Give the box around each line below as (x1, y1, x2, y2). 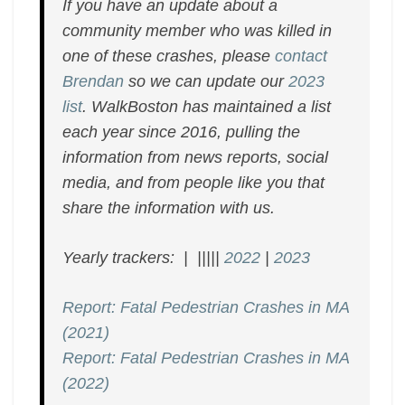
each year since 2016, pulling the (62, 123, 301, 141)
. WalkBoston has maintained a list (82, 98, 332, 116)
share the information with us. (62, 199, 276, 217)
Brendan (62, 72, 125, 90)
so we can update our (124, 72, 289, 90)
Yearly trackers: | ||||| (62, 249, 225, 267)
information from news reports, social (62, 148, 329, 166)
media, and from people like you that (62, 174, 325, 192)
